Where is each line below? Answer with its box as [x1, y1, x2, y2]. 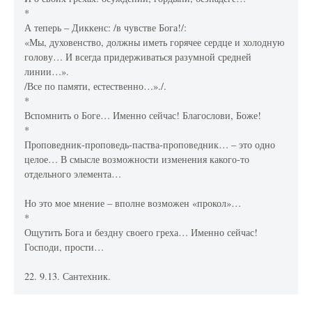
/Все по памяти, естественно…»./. [24, 79, 167, 93]
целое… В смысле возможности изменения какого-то [24, 153, 250, 166]
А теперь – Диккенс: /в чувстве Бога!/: [24, 21, 187, 35]
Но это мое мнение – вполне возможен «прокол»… [24, 196, 242, 210]
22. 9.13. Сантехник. [24, 270, 111, 283]
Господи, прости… [24, 240, 104, 254]
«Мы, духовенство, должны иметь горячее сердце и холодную [24, 36, 285, 49]
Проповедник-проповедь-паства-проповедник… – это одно [24, 138, 276, 152]
